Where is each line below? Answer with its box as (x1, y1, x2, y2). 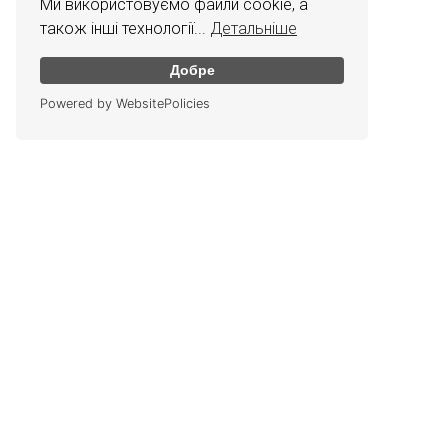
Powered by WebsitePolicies (40, 96, 210, 111)
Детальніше (210, 18, 297, 38)
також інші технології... (40, 18, 210, 38)
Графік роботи (20, 391, 188, 420)
